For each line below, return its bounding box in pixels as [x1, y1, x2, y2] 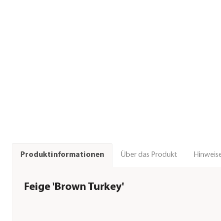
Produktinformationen [20, 151, 104, 159]
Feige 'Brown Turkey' [24, 181, 124, 193]
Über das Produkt [120, 150, 178, 159]
